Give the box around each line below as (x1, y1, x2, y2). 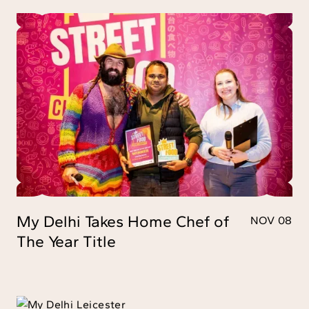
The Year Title (17, 232, 116, 252)
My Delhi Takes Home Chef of (17, 212, 229, 232)
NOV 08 (250, 214, 292, 228)
